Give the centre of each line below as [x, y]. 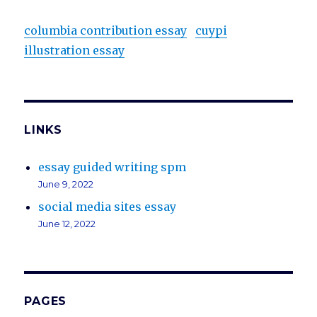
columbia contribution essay [106, 31]
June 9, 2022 [66, 184]
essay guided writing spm [113, 167]
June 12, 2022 [67, 224]
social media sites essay [108, 207]
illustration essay [75, 51]
